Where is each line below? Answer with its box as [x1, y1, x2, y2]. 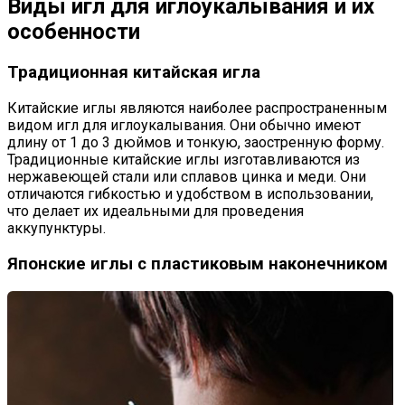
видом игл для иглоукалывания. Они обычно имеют [7, 117, 361, 135]
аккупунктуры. [7, 220, 106, 238]
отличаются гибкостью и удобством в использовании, [7, 185, 373, 203]
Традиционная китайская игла [7, 62, 260, 83]
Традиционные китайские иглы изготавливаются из [7, 151, 360, 169]
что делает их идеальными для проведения [7, 202, 304, 221]
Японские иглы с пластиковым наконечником [7, 253, 388, 274]
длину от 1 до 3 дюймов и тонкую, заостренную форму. [7, 134, 384, 152]
